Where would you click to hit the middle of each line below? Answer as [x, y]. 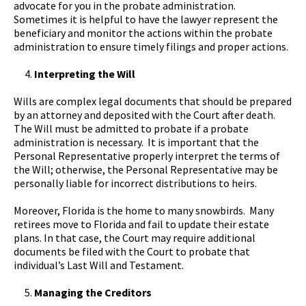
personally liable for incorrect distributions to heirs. [135, 183]
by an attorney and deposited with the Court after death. [145, 114]
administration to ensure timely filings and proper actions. [151, 46]
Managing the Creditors [93, 292]
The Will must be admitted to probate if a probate [131, 128]
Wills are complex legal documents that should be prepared [153, 101]
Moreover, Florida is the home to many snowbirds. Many [144, 210]
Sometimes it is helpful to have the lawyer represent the [146, 19]
